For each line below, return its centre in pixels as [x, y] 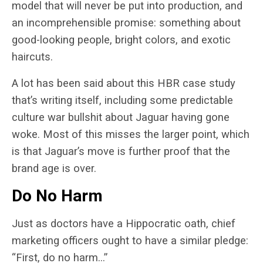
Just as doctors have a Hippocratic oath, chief [124, 223]
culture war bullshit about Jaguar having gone [121, 117]
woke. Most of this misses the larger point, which [131, 134]
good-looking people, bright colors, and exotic [121, 39]
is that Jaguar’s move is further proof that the [121, 151]
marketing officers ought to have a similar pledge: [130, 240]
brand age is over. [55, 168]
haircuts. [32, 56]
